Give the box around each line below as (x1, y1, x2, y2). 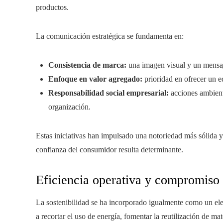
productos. (36, 3, 69, 11)
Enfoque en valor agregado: (48, 75, 142, 83)
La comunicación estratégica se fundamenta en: (36, 32, 184, 40)
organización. (48, 103, 91, 111)
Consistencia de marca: (48, 61, 126, 69)
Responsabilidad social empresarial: (48, 89, 169, 97)
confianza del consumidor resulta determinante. (36, 145, 183, 154)
